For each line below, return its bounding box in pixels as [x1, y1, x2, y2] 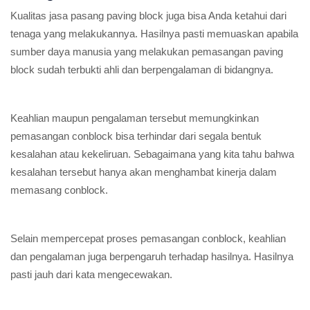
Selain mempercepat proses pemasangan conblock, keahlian [10, 232, 286, 244]
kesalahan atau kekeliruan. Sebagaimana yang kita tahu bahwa [10, 148, 294, 160]
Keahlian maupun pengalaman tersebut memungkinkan [10, 112, 259, 124]
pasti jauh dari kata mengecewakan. [10, 268, 172, 280]
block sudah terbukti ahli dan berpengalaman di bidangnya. [10, 64, 273, 75]
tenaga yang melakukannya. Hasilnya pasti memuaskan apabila [10, 28, 298, 39]
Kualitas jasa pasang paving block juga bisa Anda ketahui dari [10, 10, 286, 21]
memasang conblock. [10, 184, 108, 196]
